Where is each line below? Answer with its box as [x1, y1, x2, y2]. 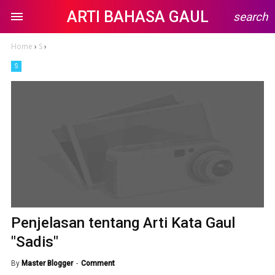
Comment [81, 259, 115, 268]
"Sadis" [11, 233, 58, 250]
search [233, 10, 268, 24]
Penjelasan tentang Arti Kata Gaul [11, 214, 235, 231]
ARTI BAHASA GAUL [66, 8, 209, 26]
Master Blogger [21, 259, 73, 268]
